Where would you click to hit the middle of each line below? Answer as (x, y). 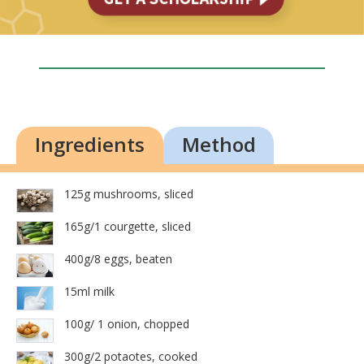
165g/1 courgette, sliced (128, 227)
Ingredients (90, 145)
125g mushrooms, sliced (129, 194)
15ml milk (89, 292)
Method (219, 145)
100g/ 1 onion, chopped (127, 324)
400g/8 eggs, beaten (118, 259)
